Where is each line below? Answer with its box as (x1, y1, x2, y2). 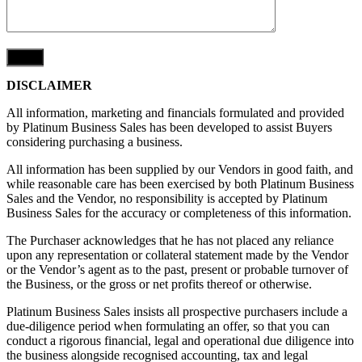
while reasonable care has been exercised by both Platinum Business (6, 176, 354, 191)
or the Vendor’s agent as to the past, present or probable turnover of (6, 262, 348, 276)
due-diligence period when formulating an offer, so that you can (6, 318, 330, 333)
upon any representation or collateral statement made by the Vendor (6, 247, 348, 262)
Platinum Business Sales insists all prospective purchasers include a (6, 304, 347, 318)
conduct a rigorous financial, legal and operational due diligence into (6, 333, 354, 347)
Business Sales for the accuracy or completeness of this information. (6, 205, 351, 220)
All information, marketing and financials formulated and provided (6, 105, 344, 120)
